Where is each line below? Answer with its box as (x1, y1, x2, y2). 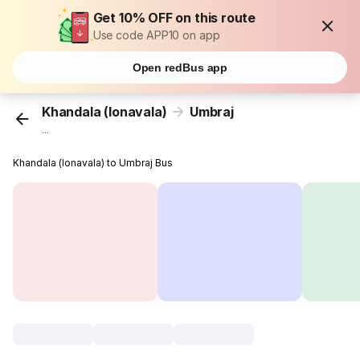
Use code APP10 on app (92, 28, 220, 42)
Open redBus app (132, 61, 228, 74)
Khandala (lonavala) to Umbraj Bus (13, 157, 174, 170)
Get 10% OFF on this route (92, 10, 256, 26)
